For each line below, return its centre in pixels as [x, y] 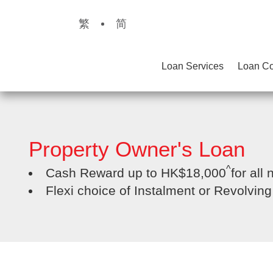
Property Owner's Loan [137, 149]
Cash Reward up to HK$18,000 [136, 173]
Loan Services [193, 66]
